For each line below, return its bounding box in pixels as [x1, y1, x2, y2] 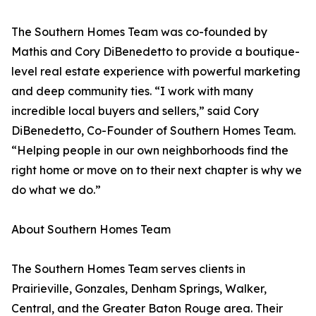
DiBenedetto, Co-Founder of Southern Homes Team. [11, 123, 296, 138]
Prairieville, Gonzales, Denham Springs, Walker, [11, 281, 267, 296]
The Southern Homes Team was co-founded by [11, 25, 267, 39]
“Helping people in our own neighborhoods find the [11, 143, 288, 158]
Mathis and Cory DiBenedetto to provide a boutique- [11, 44, 300, 59]
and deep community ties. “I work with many [11, 84, 253, 99]
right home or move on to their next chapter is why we [11, 163, 302, 178]
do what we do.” [11, 183, 101, 197]
